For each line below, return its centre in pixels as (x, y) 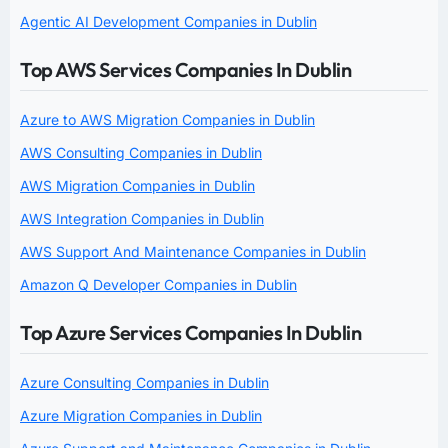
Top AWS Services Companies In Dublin (185, 69)
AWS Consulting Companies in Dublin (141, 152)
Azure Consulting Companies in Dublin (144, 382)
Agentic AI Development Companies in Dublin (168, 21)
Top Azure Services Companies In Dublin (190, 332)
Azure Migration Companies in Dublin (141, 415)
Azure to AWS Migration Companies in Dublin (167, 119)
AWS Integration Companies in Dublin (142, 218)
